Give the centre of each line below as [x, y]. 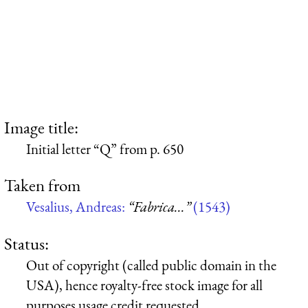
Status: [26, 243]
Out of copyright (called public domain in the [151, 265]
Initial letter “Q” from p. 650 [105, 148]
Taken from [42, 185]
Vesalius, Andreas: [77, 207]
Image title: [41, 127]
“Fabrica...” [159, 207]
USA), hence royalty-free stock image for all [144, 285]
